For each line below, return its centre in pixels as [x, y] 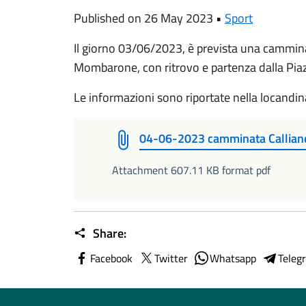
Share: [108, 233]
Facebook [111, 258]
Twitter [171, 258]
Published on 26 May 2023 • [149, 18]
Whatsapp [233, 258]
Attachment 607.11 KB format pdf [191, 170]
